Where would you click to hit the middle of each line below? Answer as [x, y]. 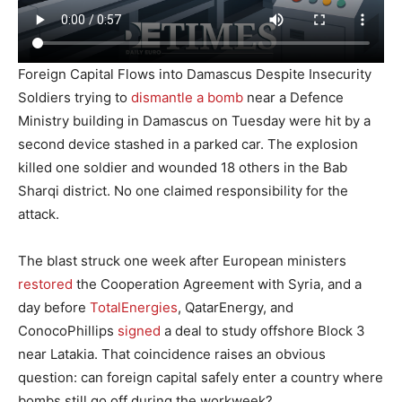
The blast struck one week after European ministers [182, 260]
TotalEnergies [134, 307]
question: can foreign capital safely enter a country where [201, 377]
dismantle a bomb [187, 97]
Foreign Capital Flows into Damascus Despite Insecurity [195, 74]
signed [139, 330]
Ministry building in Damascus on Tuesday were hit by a [194, 120]
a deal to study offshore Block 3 [263, 330]
